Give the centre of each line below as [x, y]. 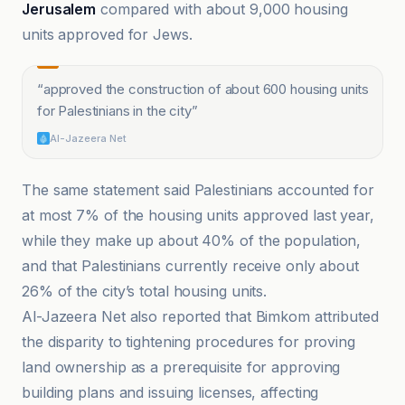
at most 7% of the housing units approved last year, [198, 215]
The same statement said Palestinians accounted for [198, 190]
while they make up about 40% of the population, [192, 240]
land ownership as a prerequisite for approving [181, 367]
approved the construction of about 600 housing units [206, 89]
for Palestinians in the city [114, 111]
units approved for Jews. [107, 34]
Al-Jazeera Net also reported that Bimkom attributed [200, 316]
